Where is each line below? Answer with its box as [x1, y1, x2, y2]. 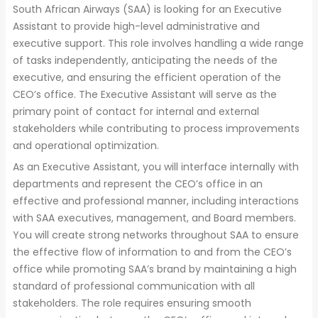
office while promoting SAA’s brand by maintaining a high [13, 261, 297, 276]
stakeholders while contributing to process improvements [13, 121, 300, 136]
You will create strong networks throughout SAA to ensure [13, 227, 299, 242]
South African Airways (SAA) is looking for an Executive [13, 1, 282, 16]
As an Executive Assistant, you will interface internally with [13, 159, 299, 174]
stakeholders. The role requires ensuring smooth [13, 295, 251, 310]
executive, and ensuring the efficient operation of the [13, 70, 281, 84]
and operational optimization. [13, 138, 159, 153]
